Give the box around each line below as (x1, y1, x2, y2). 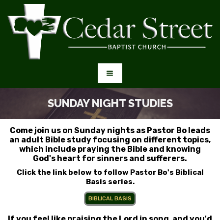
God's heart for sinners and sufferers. (33, 154, 187, 164)
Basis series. (85, 177, 135, 187)
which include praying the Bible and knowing (19, 144, 201, 154)
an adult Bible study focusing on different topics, (9, 135, 211, 145)
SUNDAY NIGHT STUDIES (47, 97, 173, 110)
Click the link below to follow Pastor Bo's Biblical (16, 168, 204, 177)
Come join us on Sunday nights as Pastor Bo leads (10, 126, 210, 136)
